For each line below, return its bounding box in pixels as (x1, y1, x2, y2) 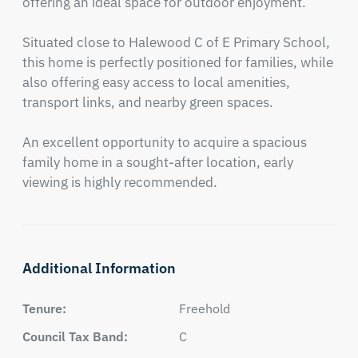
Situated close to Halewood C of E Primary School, (22, 34, 330, 51)
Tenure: (22, 300, 66, 316)
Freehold (179, 300, 230, 316)
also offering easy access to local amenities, (22, 74, 290, 91)
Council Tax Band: (22, 328, 128, 344)
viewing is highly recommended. (22, 173, 217, 191)
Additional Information (22, 259, 176, 277)
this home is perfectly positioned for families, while (22, 54, 333, 71)
